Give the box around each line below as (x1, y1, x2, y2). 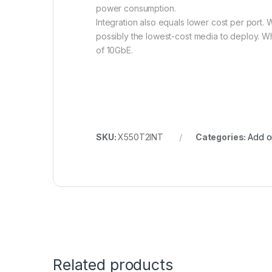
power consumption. (96, 3, 176, 14)
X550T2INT (118, 132, 164, 143)
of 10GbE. (96, 45, 133, 56)
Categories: (195, 132, 248, 143)
